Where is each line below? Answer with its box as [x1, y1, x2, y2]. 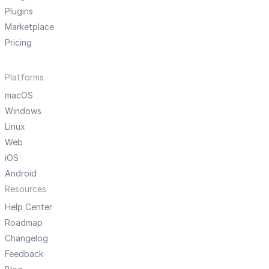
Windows [5, 105, 41, 116]
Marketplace [5, 21, 54, 32]
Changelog [5, 232, 48, 243]
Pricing [5, 37, 32, 47]
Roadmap [5, 217, 43, 228]
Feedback [5, 248, 43, 259]
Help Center [5, 201, 52, 212]
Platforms [5, 71, 44, 82]
